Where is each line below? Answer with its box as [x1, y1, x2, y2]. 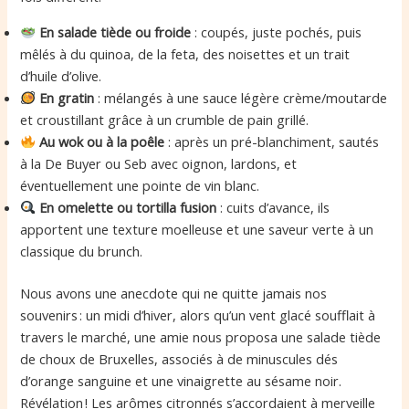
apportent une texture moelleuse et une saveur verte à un [20, 219, 374, 238]
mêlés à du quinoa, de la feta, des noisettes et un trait [20, 44, 351, 63]
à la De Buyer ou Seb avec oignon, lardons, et [20, 153, 298, 173]
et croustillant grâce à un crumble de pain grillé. [20, 110, 309, 129]
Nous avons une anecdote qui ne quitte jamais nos [20, 283, 328, 302]
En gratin [39, 88, 95, 107]
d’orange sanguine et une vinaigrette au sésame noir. [20, 371, 342, 390]
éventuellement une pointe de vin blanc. [20, 175, 260, 194]
